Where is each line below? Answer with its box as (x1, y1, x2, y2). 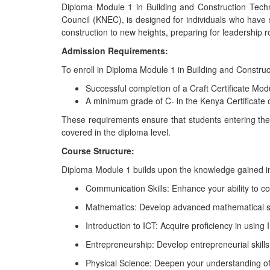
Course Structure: (61, 145, 134, 157)
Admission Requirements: (61, 45, 168, 57)
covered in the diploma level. (61, 126, 171, 138)
